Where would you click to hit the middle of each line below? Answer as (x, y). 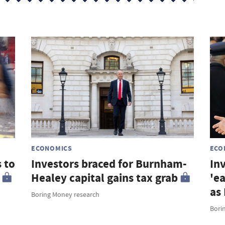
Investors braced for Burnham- (109, 164)
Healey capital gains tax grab (105, 178)
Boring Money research (66, 195)
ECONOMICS (52, 148)
